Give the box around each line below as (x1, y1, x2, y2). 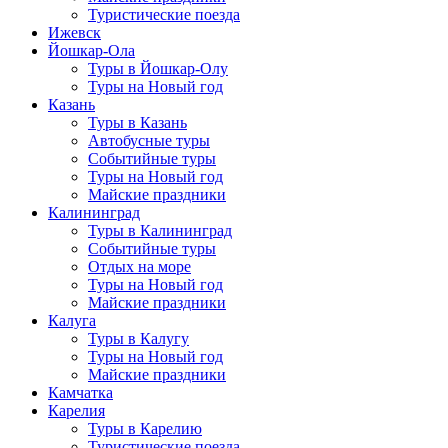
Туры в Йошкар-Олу (88, 59, 228, 77)
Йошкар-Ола (48, 41, 135, 59)
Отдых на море (88, 257, 191, 275)
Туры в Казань (88, 113, 187, 131)
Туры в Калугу (88, 329, 189, 347)
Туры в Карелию (88, 419, 202, 437)
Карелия (48, 401, 105, 419)
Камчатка (48, 383, 113, 401)
